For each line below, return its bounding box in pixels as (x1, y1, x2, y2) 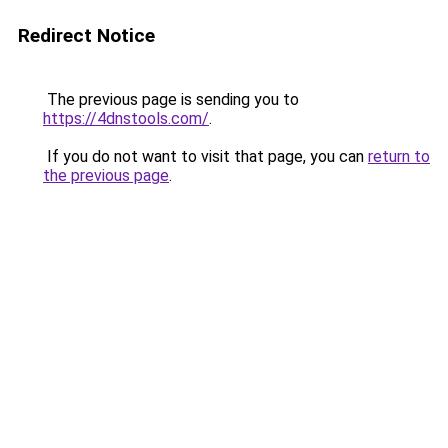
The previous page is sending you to (43, 90, 299, 109)
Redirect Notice (18, 24, 155, 47)
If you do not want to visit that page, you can (43, 147, 368, 166)
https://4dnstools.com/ (43, 109, 209, 128)
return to (368, 147, 430, 166)
